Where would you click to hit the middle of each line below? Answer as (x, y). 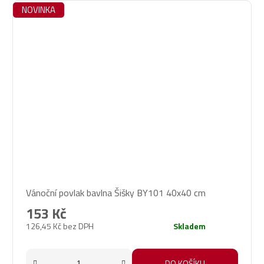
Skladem (189, 226)
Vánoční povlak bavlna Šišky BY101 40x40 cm (116, 193)
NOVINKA (39, 10)
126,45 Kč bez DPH (60, 226)
